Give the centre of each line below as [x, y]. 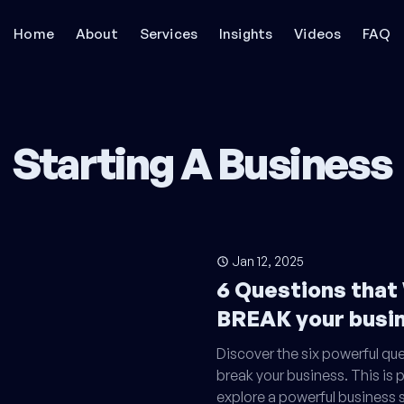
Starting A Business [202, 163]
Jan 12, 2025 [268, 261]
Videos [318, 34]
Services [168, 34]
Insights [246, 34]
